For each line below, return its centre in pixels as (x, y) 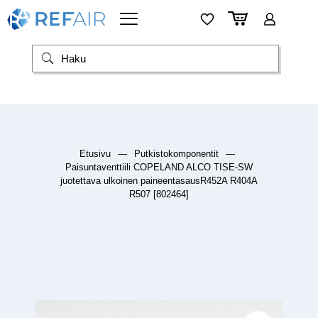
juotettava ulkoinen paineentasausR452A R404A (159, 181)
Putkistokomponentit (176, 154)
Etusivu (95, 154)
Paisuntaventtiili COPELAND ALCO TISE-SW (159, 168)
